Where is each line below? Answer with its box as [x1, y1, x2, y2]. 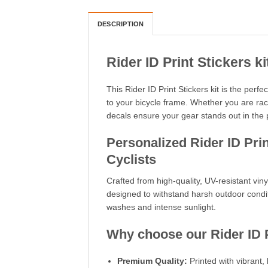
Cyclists [106, 152, 156, 167]
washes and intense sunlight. [106, 203, 216, 212]
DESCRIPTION [98, 20, 144, 28]
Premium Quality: [117, 257, 187, 266]
